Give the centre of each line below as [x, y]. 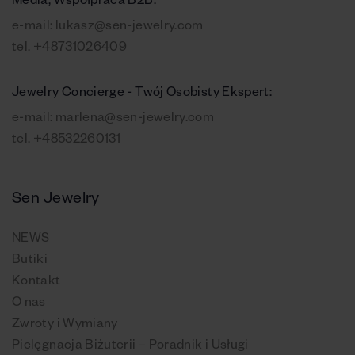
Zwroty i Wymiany [65, 325]
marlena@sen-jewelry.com [135, 119]
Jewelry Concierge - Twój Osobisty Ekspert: [142, 94]
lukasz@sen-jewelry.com [129, 27]
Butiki [30, 261]
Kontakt [36, 282]
